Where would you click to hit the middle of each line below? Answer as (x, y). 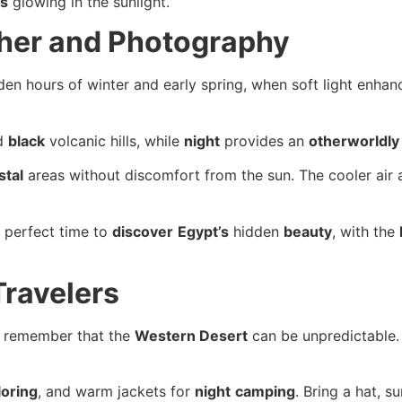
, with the (366, 231)
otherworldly (354, 140)
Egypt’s (203, 231)
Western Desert (191, 335)
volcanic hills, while (114, 140)
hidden (256, 231)
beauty (308, 231)
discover (143, 231)
